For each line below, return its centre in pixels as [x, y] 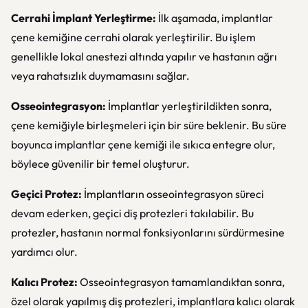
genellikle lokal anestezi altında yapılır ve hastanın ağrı [144, 56]
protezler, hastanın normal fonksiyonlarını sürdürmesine [148, 232]
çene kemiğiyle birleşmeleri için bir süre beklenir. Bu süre [149, 125]
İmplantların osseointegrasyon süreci [173, 194]
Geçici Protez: [46, 194]
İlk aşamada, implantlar [216, 18]
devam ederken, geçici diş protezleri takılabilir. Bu [132, 213]
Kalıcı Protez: [44, 282]
